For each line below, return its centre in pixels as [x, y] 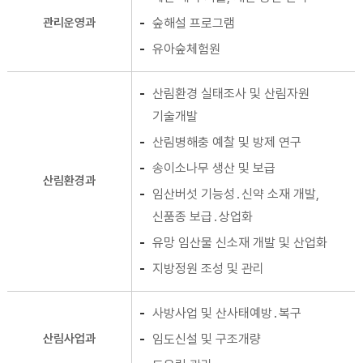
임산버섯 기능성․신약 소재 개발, [235, 194]
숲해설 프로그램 [193, 23]
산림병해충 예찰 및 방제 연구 [226, 142]
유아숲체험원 [186, 49]
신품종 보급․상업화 [202, 217]
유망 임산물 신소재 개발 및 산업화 [239, 243]
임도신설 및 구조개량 [206, 339]
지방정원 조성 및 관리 [208, 269]
